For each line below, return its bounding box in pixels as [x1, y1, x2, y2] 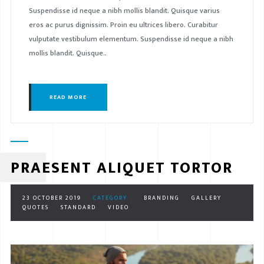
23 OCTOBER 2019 [22, 193, 81, 203]
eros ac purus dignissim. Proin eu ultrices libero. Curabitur [28, 18, 218, 31]
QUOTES [22, 202, 49, 212]
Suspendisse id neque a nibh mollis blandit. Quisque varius [28, 4, 220, 16]
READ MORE [49, 92, 87, 102]
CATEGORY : [93, 193, 132, 203]
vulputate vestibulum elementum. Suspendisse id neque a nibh [28, 32, 233, 45]
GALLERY [191, 193, 222, 203]
